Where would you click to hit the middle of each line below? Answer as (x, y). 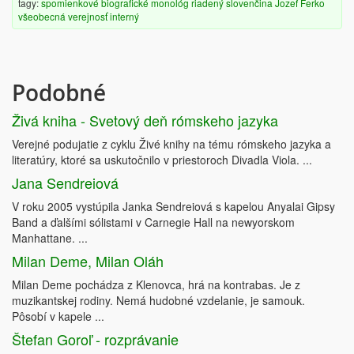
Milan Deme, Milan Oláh (88, 261)
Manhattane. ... (50, 238)
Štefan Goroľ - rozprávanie (95, 339)
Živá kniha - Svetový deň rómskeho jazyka (145, 121)
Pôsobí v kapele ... (58, 316)
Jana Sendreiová (65, 183)
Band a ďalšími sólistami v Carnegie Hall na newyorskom (153, 222)
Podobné (59, 93)
